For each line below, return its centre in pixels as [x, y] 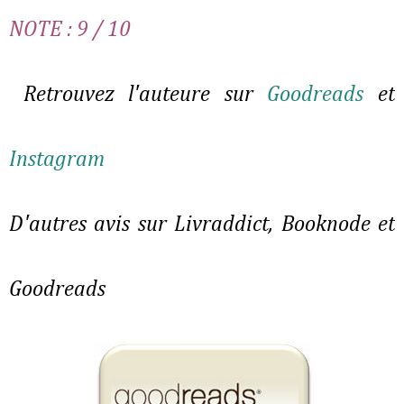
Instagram [57, 160]
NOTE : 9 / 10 [70, 30]
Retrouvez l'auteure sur [138, 95]
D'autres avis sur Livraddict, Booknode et [202, 225]
